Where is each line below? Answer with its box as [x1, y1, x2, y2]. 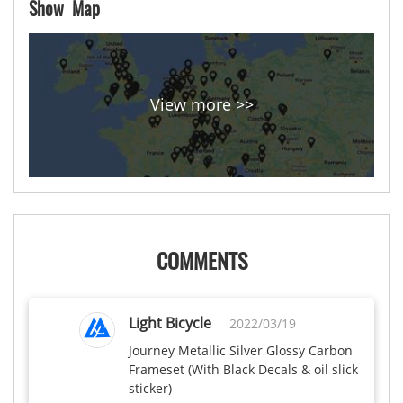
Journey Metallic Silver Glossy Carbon [129, 341, 353, 359]
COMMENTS [156, 243, 247, 276]
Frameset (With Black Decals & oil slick [129, 360, 358, 378]
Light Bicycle [129, 312, 211, 333]
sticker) [129, 379, 172, 397]
